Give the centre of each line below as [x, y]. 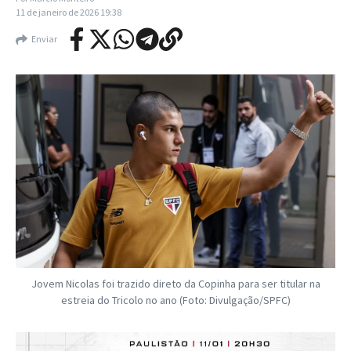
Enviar [44, 39]
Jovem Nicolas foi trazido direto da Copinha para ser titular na [175, 284]
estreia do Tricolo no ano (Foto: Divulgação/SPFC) [175, 300]
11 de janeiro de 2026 [58, 12]
